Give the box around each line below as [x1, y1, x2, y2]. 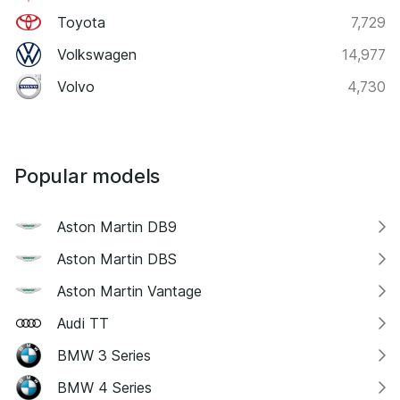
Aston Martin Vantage [57, 281, 202, 300]
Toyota [57, 12, 105, 31]
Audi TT [57, 313, 109, 332]
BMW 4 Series [57, 378, 152, 396]
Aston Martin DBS [57, 249, 177, 268]
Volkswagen [57, 45, 137, 63]
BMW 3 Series [57, 346, 151, 364]
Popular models [14, 163, 161, 187]
